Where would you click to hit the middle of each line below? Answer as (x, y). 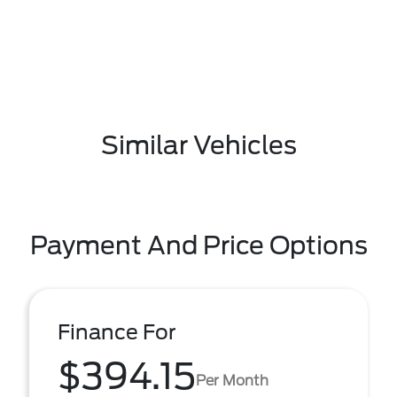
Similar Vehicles (198, 145)
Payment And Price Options (198, 245)
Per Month (232, 380)
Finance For (117, 332)
